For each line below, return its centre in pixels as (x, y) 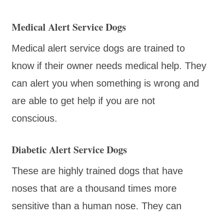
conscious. (36, 118)
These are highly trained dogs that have (97, 171)
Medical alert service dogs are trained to (98, 48)
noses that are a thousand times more (94, 188)
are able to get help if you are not (83, 100)
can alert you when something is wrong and (105, 83)
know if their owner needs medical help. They (109, 65)
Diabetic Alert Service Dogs (69, 149)
